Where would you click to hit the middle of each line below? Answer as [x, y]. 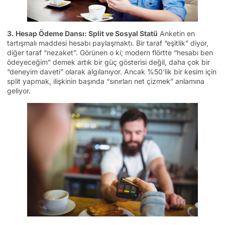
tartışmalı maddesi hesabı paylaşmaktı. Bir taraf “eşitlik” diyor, [108, 43]
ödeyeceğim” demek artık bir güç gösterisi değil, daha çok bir [108, 62]
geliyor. [19, 91]
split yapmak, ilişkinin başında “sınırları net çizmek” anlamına [106, 81]
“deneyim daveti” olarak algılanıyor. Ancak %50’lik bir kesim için [112, 72]
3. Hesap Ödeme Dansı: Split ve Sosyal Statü [82, 34]
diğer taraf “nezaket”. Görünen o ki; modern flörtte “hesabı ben [110, 53]
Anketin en [176, 34]
